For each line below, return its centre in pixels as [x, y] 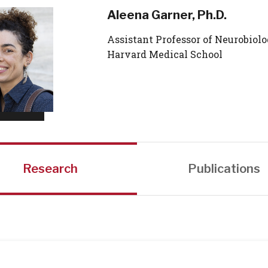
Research [50, 169]
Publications [224, 169]
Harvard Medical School [165, 54]
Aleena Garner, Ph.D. [167, 15]
